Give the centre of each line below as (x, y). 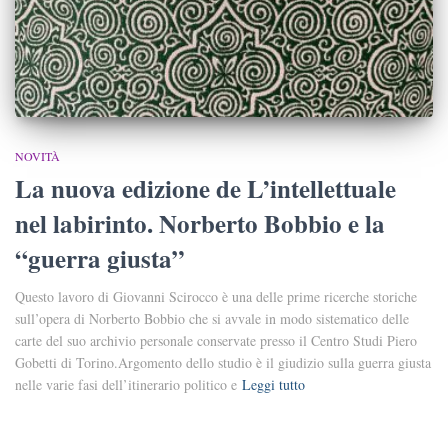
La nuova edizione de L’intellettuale (205, 188)
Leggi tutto (273, 384)
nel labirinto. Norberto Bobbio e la (200, 223)
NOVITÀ (37, 155)
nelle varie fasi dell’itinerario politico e (126, 384)
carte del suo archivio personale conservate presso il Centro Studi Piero (216, 340)
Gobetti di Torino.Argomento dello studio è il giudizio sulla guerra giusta (223, 362)
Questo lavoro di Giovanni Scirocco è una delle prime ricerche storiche (216, 296)
